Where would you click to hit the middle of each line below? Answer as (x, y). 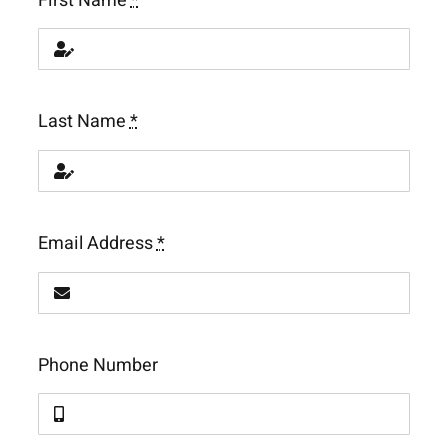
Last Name (83, 122)
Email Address (97, 244)
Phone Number (97, 365)
